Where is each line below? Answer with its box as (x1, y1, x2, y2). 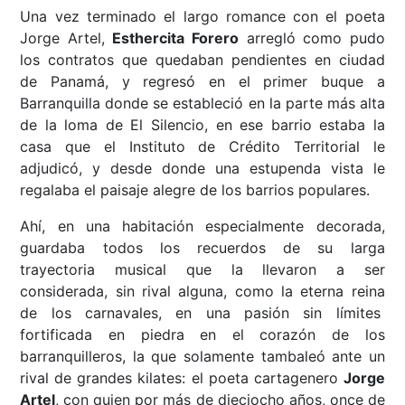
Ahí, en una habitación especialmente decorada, (20, 217, 385, 236)
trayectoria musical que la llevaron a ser (20, 260, 385, 279)
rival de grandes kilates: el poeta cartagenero (20, 369, 344, 388)
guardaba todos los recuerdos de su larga (20, 239, 385, 258)
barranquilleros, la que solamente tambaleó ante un (20, 347, 385, 366)
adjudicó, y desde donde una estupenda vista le (20, 159, 385, 178)
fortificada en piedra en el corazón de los (20, 325, 385, 344)
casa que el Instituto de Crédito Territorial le (20, 137, 385, 156)
